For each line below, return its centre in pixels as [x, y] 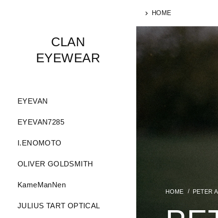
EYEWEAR [68, 58]
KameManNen [42, 185]
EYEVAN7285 [41, 122]
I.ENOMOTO [40, 143]
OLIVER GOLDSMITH [55, 164]
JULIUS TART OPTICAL [59, 206]
